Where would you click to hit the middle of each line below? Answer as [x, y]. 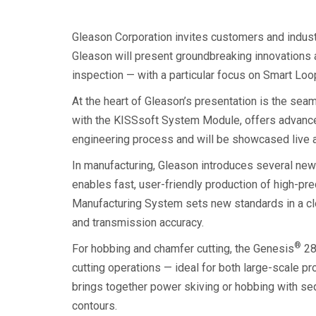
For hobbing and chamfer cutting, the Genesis [183, 248]
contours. [95, 305]
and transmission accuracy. [138, 222]
